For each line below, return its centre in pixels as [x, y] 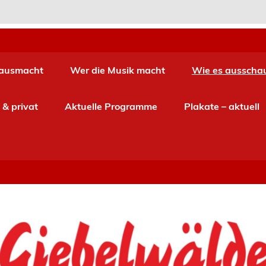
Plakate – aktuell [222, 107]
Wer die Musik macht [118, 70]
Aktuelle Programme [111, 107]
